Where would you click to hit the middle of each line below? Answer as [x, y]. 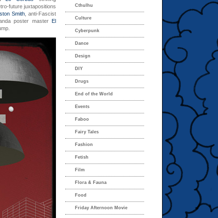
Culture [83, 18]
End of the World [94, 94]
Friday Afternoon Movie [101, 208]
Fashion [84, 145]
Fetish [82, 157]
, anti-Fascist [41, 14]
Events [82, 107]
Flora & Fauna [91, 182]
